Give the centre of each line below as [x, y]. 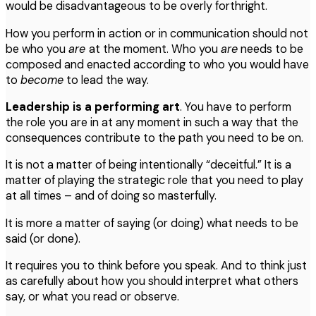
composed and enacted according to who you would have [157, 64]
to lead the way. [106, 80]
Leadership [38, 107]
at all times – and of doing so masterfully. [111, 196]
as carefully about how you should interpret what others [152, 281]
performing [127, 107]
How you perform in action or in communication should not [157, 33]
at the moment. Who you [155, 49]
